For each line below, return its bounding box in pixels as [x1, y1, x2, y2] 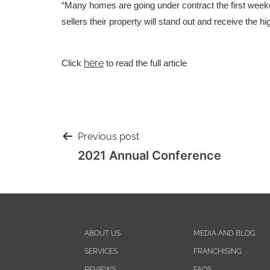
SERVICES [84, 247, 118, 256]
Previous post [78, 131, 139, 142]
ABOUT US [84, 229, 121, 237]
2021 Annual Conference [78, 148, 221, 163]
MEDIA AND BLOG [193, 229, 256, 237]
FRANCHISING [193, 247, 242, 256]
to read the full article [104, 58, 187, 68]
